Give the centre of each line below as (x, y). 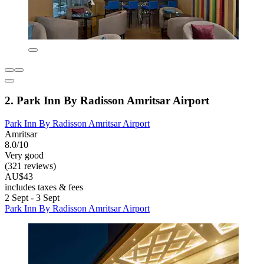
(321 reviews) (30, 166)
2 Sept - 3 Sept (32, 197)
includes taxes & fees (44, 187)
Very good (24, 155)
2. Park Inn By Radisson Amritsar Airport (107, 100)
